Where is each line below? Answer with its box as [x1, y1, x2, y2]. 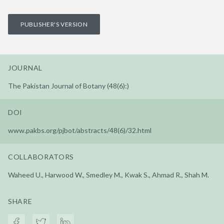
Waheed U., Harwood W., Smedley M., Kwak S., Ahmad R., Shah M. [8, 170, 209, 179]
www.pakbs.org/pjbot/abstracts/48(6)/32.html [8, 125, 151, 134]
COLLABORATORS [8, 152, 74, 161]
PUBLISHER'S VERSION [20, 20, 88, 28]
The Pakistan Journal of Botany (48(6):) [8, 81, 129, 90]
